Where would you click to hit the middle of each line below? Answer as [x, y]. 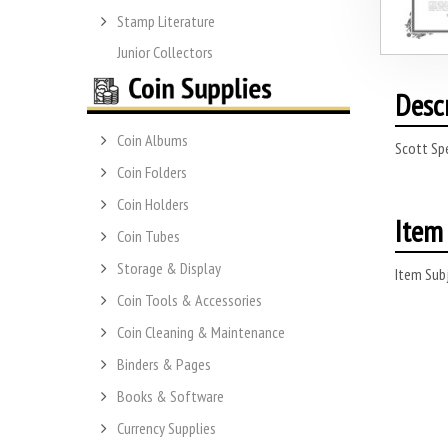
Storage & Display [169, 268]
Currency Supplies [166, 428]
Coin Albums [152, 140]
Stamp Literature [166, 20]
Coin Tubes [148, 236]
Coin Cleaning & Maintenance [201, 332]
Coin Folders [152, 172]
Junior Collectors [165, 51]
